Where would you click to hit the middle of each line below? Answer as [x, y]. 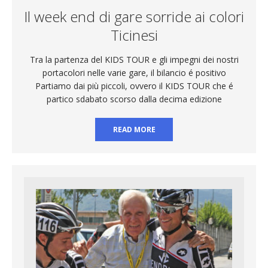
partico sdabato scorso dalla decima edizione [134, 99]
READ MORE [134, 129]
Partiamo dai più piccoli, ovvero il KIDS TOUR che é [134, 86]
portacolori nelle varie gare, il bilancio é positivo [134, 72]
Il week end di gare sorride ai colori [134, 16]
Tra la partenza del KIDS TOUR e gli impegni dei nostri [134, 59]
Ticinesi [134, 35]
